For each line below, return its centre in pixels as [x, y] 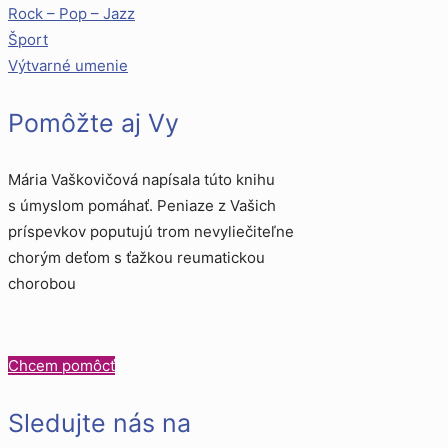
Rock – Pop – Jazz [71, 13]
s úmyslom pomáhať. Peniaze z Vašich [142, 205]
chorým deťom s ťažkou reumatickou [136, 257]
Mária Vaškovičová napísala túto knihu [141, 179]
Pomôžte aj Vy [93, 122]
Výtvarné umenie [68, 65]
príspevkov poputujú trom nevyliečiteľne [151, 231]
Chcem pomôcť [61, 365]
